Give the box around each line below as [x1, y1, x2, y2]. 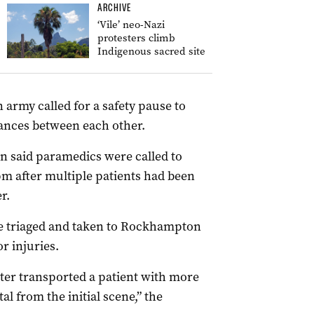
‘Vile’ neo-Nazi [97, 18, 165, 32]
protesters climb [97, 31, 175, 45]
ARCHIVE [97, 1, 131, 14]
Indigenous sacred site [97, 44, 205, 58]
